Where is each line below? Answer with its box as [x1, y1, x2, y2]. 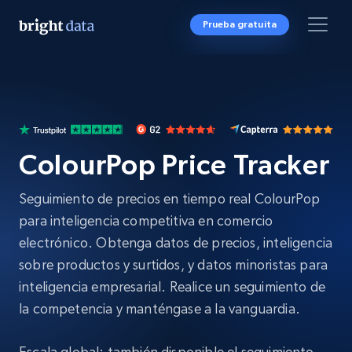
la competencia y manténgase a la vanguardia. [19, 300, 300, 317]
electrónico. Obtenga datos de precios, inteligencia [19, 234, 333, 251]
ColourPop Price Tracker [19, 148, 330, 181]
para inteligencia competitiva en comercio [19, 212, 273, 229]
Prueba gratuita [202, 19, 277, 30]
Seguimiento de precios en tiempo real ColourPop [19, 190, 321, 207]
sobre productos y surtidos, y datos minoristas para [19, 256, 328, 273]
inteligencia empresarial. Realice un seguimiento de [19, 278, 326, 295]
